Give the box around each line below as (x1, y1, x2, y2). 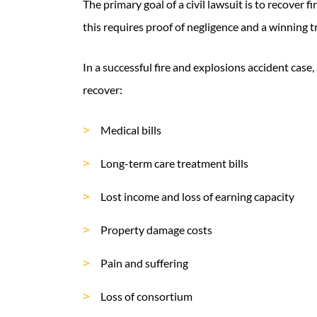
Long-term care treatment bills (100, 156, 248, 170)
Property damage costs (100, 223, 212, 236)
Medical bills (100, 123, 161, 137)
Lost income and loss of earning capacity (100, 190, 294, 203)
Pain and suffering (100, 256, 188, 270)
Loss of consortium (100, 289, 192, 303)
